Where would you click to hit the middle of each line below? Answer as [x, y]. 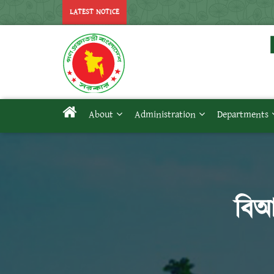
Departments [243, 115]
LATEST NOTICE [94, 12]
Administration [165, 115]
